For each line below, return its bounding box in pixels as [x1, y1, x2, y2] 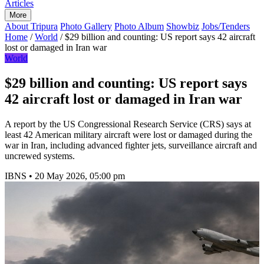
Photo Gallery [60, 21, 112, 31]
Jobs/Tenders [202, 21, 250, 31]
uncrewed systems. [5, 150, 75, 161]
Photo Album [114, 21, 164, 31]
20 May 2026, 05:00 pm [35, 170, 125, 181]
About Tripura [5, 21, 58, 31]
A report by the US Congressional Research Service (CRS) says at [5, 118, 251, 129]
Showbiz [166, 21, 199, 31]
